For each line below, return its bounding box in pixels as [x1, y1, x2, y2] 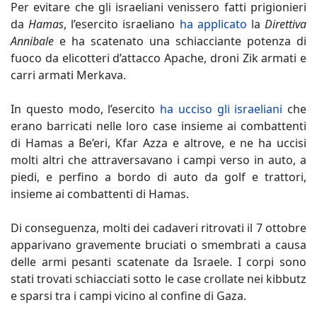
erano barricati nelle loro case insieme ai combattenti [11, 117, 306, 134]
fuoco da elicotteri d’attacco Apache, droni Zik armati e [11, 50, 306, 66]
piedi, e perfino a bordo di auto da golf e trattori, [11, 168, 306, 185]
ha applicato [179, 16, 247, 32]
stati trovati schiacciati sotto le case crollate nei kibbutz [11, 270, 306, 287]
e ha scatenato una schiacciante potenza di [54, 33, 306, 49]
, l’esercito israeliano [64, 16, 180, 32]
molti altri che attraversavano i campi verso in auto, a [11, 151, 306, 168]
